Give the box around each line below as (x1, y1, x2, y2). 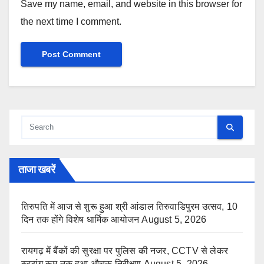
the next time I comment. (21, 16, 121, 27)
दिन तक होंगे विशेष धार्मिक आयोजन (21, 214, 140, 225)
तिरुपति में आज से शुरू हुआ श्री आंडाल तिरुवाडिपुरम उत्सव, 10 (21, 202, 238, 212)
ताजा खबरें (18, 164, 55, 176)
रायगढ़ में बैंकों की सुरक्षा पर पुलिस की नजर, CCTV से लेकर (21, 246, 228, 256)
